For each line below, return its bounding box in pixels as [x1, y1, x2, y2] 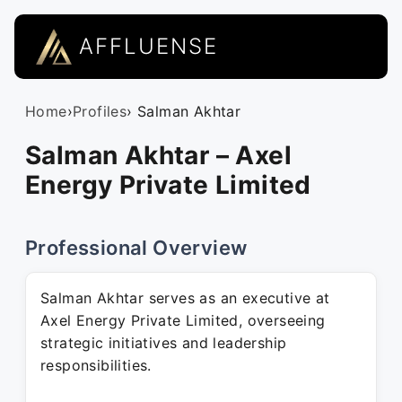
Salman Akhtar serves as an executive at [40, 289, 330, 307]
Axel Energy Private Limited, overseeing [40, 311, 326, 329]
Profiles [73, 102, 127, 120]
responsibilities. [40, 356, 152, 374]
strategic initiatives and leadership [40, 334, 287, 352]
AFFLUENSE [79, 33, 218, 59]
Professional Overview [25, 236, 248, 259]
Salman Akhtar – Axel [25, 140, 292, 170]
